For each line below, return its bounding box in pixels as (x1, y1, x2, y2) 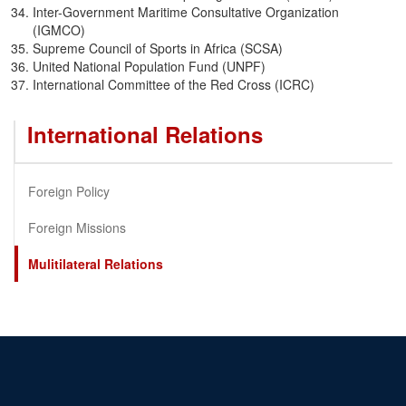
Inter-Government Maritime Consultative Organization (33, 3, 339, 22)
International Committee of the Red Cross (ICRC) (33, 75, 314, 94)
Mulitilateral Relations (28, 255, 163, 274)
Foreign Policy (28, 182, 110, 201)
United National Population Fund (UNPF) (33, 57, 266, 76)
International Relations (27, 119, 263, 150)
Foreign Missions (28, 218, 126, 237)
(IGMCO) (33, 21, 85, 40)
